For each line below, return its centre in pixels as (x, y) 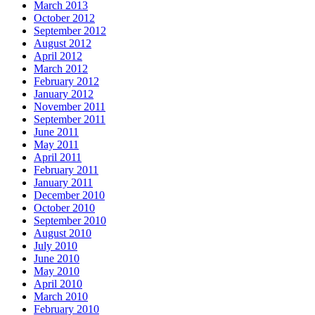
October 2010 (64, 207)
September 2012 (70, 30)
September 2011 (70, 119)
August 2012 (63, 43)
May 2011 (56, 144)
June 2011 (56, 131)
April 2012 (58, 56)
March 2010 (61, 296)
